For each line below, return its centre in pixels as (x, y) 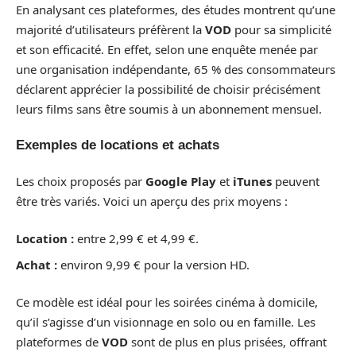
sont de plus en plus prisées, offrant (227, 342)
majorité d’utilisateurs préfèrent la (110, 29)
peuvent (296, 181)
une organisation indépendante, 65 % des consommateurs (176, 69)
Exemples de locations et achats (118, 145)
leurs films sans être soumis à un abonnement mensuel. (169, 108)
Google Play (181, 181)
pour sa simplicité (281, 29)
